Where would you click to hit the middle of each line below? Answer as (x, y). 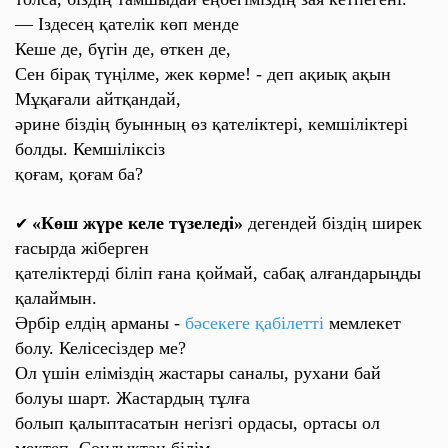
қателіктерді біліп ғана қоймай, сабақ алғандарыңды (218, 273)
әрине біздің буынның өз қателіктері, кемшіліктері (211, 124)
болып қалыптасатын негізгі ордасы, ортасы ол (197, 423)
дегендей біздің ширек (332, 223)
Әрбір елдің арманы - (100, 323)
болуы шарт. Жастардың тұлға (132, 398)
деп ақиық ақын (326, 74)
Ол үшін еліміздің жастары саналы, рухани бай (198, 373)
